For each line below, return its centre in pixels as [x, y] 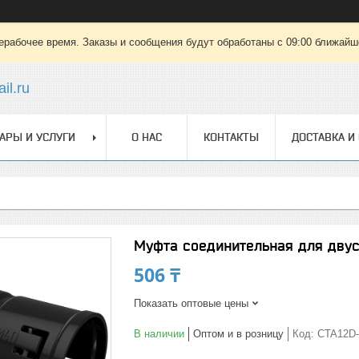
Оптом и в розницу [238, 334]
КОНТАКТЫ [231, 137]
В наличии [159, 334]
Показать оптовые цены [191, 303]
